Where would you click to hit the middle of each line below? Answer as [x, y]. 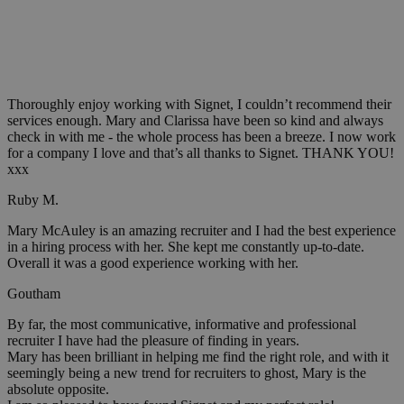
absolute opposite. [58, 390]
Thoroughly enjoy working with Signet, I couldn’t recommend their [199, 105]
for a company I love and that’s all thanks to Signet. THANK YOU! [201, 153]
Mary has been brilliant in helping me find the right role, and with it [198, 357]
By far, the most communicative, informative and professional [182, 325]
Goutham [34, 294]
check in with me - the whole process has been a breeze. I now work [202, 137]
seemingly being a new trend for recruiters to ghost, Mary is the [187, 373]
